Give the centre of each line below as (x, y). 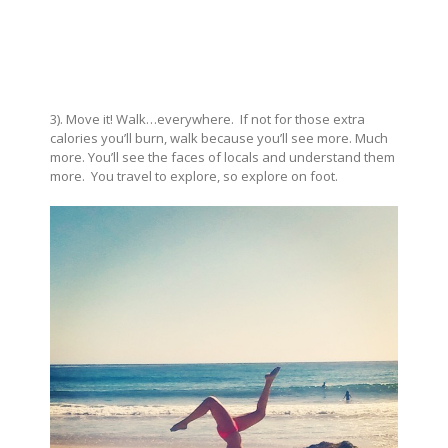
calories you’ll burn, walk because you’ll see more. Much (219, 137)
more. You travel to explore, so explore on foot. (194, 175)
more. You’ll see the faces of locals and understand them (222, 156)
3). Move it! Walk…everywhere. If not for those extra (207, 118)
